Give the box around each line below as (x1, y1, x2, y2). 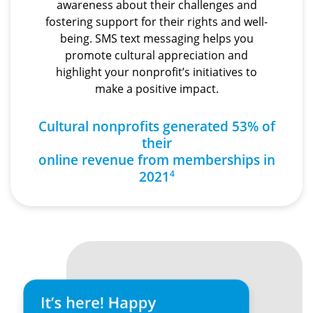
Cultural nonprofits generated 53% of (38, 117, 275, 135)
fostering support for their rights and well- (45, 13, 268, 29)
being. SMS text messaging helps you (59, 30, 254, 46)
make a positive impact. (94, 80, 219, 96)
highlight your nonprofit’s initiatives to (56, 64, 257, 80)
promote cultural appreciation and (65, 47, 248, 63)
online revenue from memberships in (38, 150, 275, 168)
